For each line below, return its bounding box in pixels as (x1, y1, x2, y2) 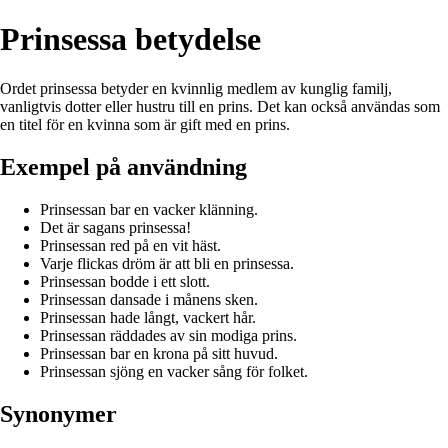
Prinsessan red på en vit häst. (40, 236, 221, 254)
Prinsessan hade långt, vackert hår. (40, 308, 256, 326)
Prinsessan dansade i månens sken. (40, 290, 258, 308)
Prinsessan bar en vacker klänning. (40, 200, 258, 218)
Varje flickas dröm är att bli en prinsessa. (40, 254, 294, 272)
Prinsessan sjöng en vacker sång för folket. (40, 362, 308, 380)
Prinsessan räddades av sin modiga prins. (40, 326, 297, 344)
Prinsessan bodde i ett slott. (40, 272, 210, 290)
